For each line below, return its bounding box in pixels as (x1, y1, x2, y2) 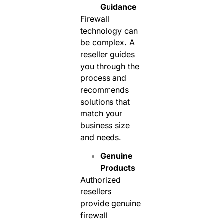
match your (80, 108, 122, 118)
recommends (80, 84, 131, 95)
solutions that (80, 96, 130, 107)
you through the (80, 61, 139, 71)
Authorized (80, 175, 121, 185)
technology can (80, 25, 138, 36)
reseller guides (80, 49, 135, 59)
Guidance (100, 1, 137, 12)
